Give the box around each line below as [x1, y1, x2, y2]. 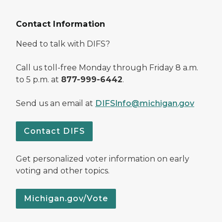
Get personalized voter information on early [16, 154, 189, 164]
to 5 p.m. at [16, 74, 61, 84]
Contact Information [16, 19, 106, 29]
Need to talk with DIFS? [16, 39, 110, 49]
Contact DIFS [24, 126, 85, 136]
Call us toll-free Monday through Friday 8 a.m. [16, 62, 198, 72]
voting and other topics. [16, 166, 110, 175]
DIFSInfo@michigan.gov [95, 98, 194, 108]
